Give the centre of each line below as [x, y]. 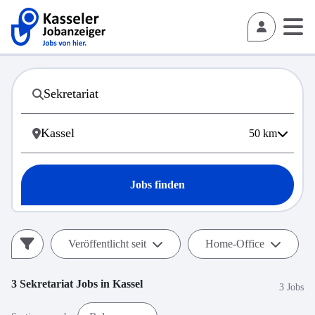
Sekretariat [46, 284]
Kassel [128, 284]
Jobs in [93, 284]
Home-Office [235, 244]
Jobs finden [157, 185]
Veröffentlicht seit [107, 244]
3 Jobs [291, 287]
